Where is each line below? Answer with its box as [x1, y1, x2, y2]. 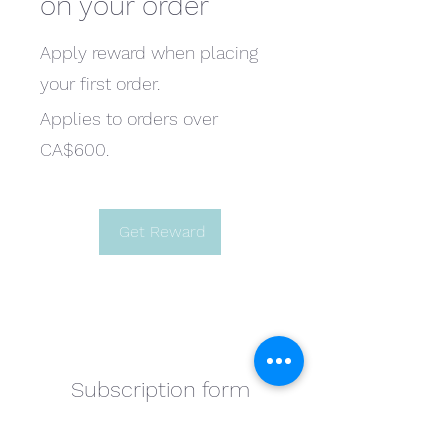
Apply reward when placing [40, 41, 258, 63]
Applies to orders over [40, 107, 218, 129]
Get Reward [119, 221, 205, 241]
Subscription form [70, 376, 250, 402]
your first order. [40, 72, 160, 94]
